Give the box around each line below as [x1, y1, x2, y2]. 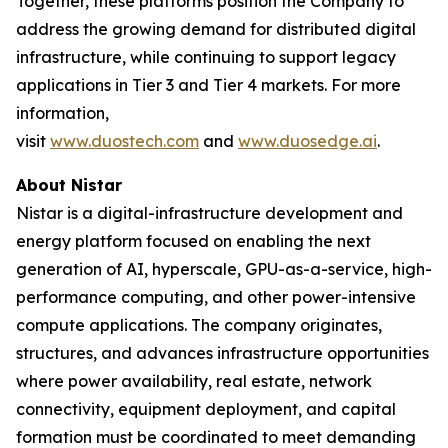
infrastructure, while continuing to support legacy [16, 47, 396, 67]
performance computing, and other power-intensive [16, 287, 416, 307]
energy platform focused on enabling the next [16, 231, 371, 251]
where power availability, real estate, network [16, 371, 372, 391]
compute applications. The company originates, [16, 315, 382, 335]
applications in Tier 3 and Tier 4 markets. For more [16, 75, 401, 95]
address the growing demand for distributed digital [16, 19, 416, 39]
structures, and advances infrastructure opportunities [16, 343, 429, 363]
